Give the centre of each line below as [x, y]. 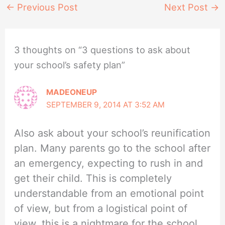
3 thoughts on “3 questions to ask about [102, 49]
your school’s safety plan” [70, 65]
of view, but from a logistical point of [101, 208]
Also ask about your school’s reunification [113, 133]
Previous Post [46, 7]
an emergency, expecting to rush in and [109, 163]
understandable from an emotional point [109, 193]
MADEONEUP [72, 92]
